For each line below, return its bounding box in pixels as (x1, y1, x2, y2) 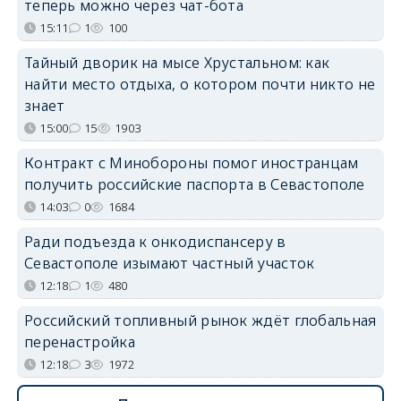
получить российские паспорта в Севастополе (23, 175, 365, 194)
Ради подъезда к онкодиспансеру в (23, 232, 286, 252)
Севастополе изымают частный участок (23, 253, 315, 273)
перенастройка (23, 332, 135, 352)
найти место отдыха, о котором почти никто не (23, 74, 376, 94)
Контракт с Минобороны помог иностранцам (23, 153, 359, 173)
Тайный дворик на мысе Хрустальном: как (23, 53, 330, 73)
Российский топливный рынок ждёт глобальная (23, 311, 377, 330)
